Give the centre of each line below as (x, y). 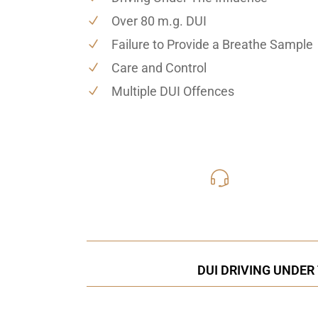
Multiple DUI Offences (173, 91)
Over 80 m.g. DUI (159, 21)
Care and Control (159, 67)
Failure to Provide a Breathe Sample (212, 44)
